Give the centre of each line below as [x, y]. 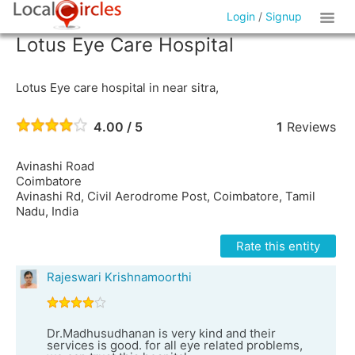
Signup [284, 16]
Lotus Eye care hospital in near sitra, [117, 88]
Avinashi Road [55, 166]
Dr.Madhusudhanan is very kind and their [161, 333]
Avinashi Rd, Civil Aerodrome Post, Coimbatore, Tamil [166, 196]
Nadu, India [47, 211]
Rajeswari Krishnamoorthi [119, 277]
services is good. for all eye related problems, [175, 345]
